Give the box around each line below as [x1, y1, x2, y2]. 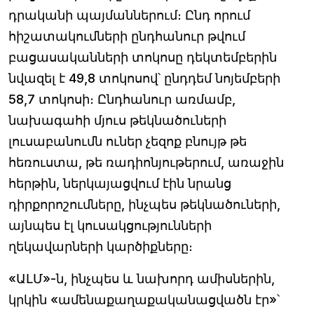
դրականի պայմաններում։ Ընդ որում [8, 8, 250, 22]
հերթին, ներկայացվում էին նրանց [8, 176, 231, 191]
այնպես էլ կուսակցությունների [8, 218, 212, 233]
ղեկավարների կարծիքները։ [8, 239, 193, 254]
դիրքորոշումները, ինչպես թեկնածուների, [8, 197, 280, 212]
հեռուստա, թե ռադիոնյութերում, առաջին [8, 155, 284, 170]
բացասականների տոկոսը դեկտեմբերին [8, 50, 277, 64]
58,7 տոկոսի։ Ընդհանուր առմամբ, [8, 92, 235, 107]
